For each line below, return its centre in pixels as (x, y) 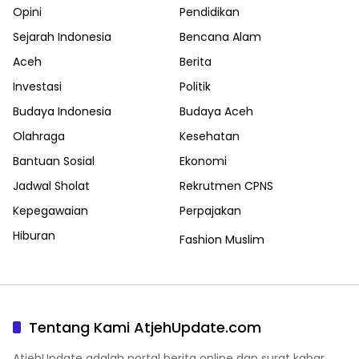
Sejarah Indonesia (62, 36)
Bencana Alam (220, 36)
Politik (195, 86)
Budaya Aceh (216, 111)
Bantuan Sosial (54, 161)
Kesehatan (210, 136)
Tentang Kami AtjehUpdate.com (145, 327)
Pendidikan (210, 12)
